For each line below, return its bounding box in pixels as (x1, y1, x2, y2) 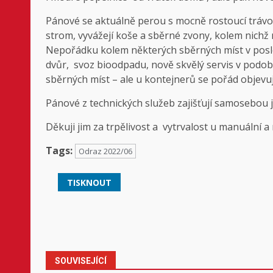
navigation (45, 221, 133, 243)
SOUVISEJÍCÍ (55, 255, 107, 266)
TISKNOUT (67, 176, 112, 188)
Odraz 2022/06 (79, 145, 132, 157)
